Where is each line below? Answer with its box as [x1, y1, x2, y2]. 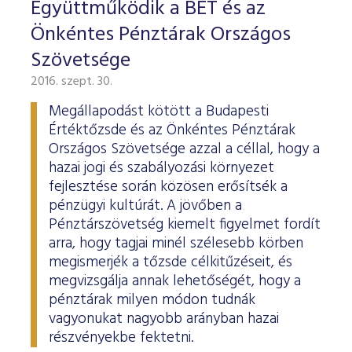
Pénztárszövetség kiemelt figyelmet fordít [49, 213, 321, 236]
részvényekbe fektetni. [49, 326, 193, 350]
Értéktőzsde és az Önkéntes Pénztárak [49, 119, 295, 142]
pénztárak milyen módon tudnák [49, 288, 255, 312]
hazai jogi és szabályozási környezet [49, 156, 274, 180]
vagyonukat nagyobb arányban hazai [49, 307, 279, 331]
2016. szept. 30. [31, 71, 112, 92]
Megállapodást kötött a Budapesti [49, 100, 269, 123]
